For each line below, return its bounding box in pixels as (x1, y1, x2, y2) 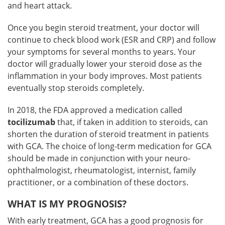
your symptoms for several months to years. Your (8, 46, 196, 57)
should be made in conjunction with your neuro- (8, 153, 190, 164)
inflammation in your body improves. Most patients (8, 70, 202, 81)
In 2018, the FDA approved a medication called (8, 104, 182, 116)
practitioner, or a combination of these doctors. (8, 177, 190, 188)
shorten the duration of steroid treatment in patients (8, 129, 209, 140)
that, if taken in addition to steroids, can (55, 117, 208, 128)
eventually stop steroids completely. (8, 82, 144, 93)
